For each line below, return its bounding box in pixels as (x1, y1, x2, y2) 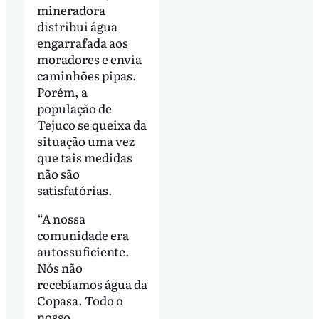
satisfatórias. (36, 181, 113, 199)
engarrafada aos (36, 33, 128, 52)
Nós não (36, 258, 83, 277)
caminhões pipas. (36, 66, 137, 85)
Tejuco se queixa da (36, 115, 147, 134)
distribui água (36, 17, 117, 36)
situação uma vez (36, 132, 135, 150)
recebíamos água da (36, 275, 147, 293)
